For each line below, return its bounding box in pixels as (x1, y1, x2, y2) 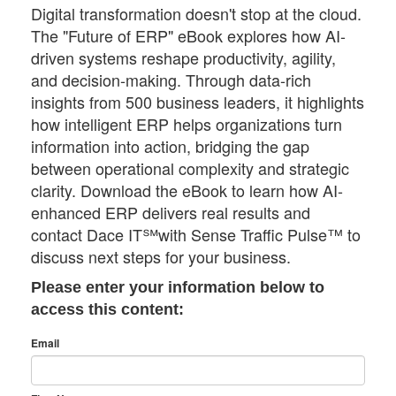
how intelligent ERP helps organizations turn (31, 111, 342, 135)
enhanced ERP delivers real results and (31, 200, 310, 224)
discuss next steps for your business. (31, 244, 291, 268)
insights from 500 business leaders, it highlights (31, 89, 364, 113)
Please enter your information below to (31, 278, 324, 296)
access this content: (31, 300, 184, 318)
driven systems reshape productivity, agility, (31, 45, 336, 69)
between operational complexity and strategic (31, 156, 349, 179)
